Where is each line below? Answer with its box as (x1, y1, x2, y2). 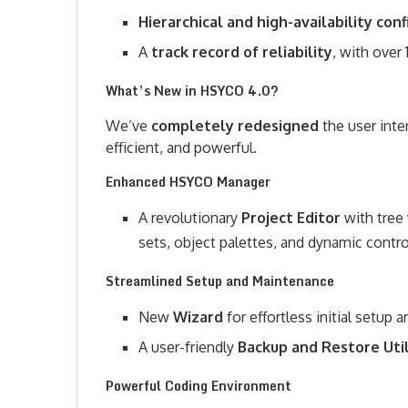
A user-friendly (138, 338, 238, 356)
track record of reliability (151, 43, 332, 61)
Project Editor (241, 209, 344, 227)
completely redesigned (151, 117, 322, 135)
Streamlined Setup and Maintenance (106, 270, 334, 291)
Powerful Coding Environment (106, 375, 291, 396)
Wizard (173, 308, 227, 326)
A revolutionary (138, 209, 241, 227)
